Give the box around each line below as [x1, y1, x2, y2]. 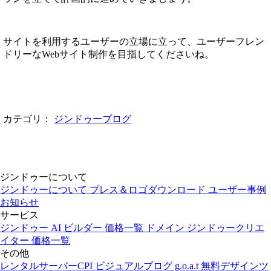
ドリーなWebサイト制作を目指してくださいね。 [3, 48, 214, 59]
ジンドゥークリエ [187, 222, 264, 233]
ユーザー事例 [208, 184, 266, 195]
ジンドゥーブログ [54, 113, 131, 124]
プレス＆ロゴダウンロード [90, 184, 208, 195]
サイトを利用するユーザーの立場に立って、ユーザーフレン [3, 36, 264, 47]
